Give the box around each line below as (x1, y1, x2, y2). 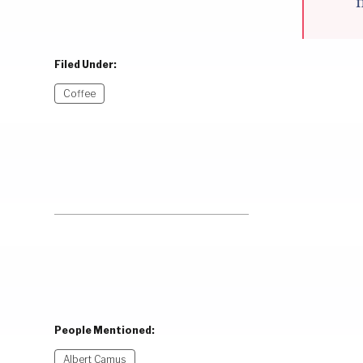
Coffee (63, 87, 96, 100)
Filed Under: (54, 58, 117, 70)
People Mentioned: (54, 324, 156, 337)
